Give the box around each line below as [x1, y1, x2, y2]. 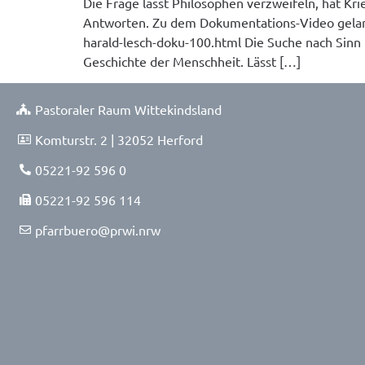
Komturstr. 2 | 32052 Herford [34, 130, 203, 147]
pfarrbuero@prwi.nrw [34, 221, 161, 238]
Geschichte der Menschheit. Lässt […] [83, 53, 301, 70]
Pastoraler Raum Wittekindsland [34, 100, 222, 117]
